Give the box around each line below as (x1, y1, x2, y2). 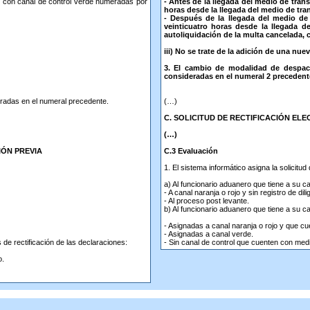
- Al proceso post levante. (163, 197, 249, 205)
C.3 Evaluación (163, 147, 218, 155)
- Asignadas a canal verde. (163, 230, 253, 238)
